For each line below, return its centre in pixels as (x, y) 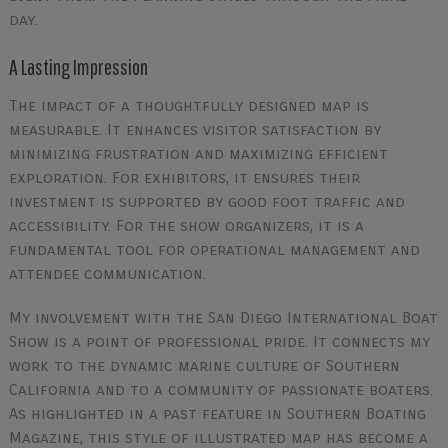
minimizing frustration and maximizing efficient (198, 153)
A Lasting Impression (78, 66)
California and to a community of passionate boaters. (220, 389)
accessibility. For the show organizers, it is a (186, 225)
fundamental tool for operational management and (214, 249)
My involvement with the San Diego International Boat (223, 317)
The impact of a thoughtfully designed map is (188, 105)
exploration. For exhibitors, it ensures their (184, 177)
